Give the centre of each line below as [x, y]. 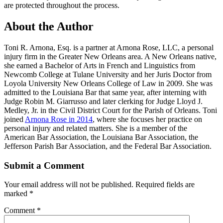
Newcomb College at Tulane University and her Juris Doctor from [108, 74]
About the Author [49, 26]
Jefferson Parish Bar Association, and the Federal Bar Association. [108, 146]
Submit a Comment [44, 165]
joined [14, 119]
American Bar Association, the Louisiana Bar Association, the [101, 137]
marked [17, 194]
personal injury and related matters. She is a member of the [96, 128]
